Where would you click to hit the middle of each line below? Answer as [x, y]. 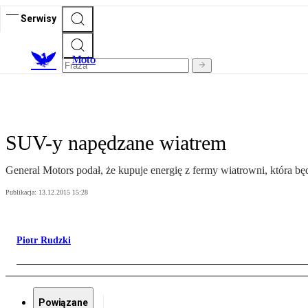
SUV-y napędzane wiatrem [116, 143]
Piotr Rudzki [44, 241]
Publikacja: [22, 192]
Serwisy [38, 18]
